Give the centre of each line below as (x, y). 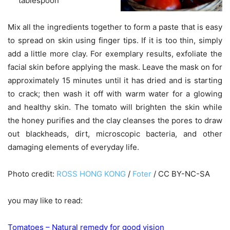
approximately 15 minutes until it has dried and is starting (115, 80)
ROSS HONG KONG (91, 174)
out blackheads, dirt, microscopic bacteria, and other (115, 133)
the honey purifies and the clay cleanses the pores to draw (115, 120)
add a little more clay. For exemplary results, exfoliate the (115, 53)
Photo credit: (32, 174)
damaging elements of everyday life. (73, 147)
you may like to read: (45, 200)
